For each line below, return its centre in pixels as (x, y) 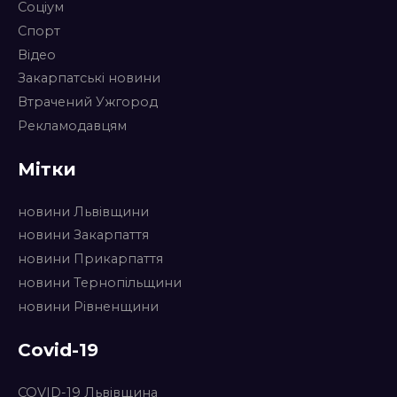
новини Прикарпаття (90, 259)
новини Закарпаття (83, 235)
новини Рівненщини (88, 306)
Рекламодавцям (72, 125)
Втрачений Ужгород (88, 102)
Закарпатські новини (89, 78)
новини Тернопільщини (100, 282)
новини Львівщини (83, 211)
